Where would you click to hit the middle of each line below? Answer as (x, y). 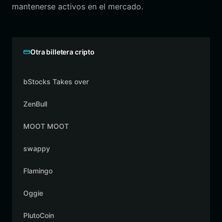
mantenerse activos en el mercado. (78, 6)
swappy (37, 148)
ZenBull (35, 104)
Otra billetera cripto (63, 52)
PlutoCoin (39, 215)
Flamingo (38, 171)
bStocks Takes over (56, 82)
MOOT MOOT (46, 126)
